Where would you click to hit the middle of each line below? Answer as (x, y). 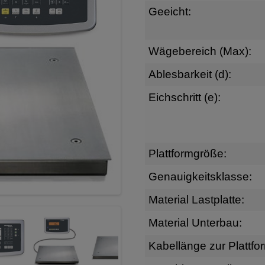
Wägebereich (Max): (200, 51)
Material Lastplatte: (196, 199)
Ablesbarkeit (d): (190, 74)
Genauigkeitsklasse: (200, 176)
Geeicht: (169, 11)
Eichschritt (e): (184, 97)
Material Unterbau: (195, 222)
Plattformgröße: (187, 153)
